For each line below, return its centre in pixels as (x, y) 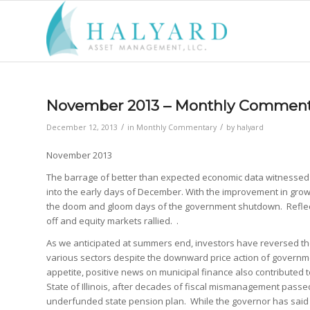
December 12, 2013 (82, 127)
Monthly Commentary (176, 127)
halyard (250, 127)
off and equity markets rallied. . (112, 221)
